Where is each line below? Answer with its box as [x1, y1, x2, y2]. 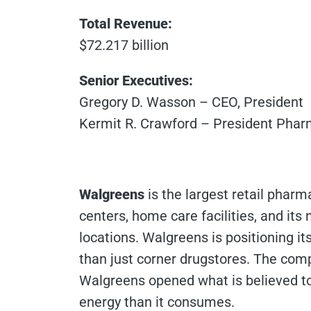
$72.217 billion [79, 36, 169, 53]
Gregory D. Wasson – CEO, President [79, 93, 303, 110]
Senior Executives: [79, 72, 193, 89]
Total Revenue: [79, 15, 172, 32]
